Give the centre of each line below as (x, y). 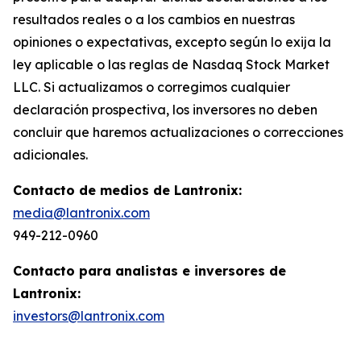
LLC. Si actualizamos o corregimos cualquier (151, 87)
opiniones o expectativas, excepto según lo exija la (172, 41)
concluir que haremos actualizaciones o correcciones (178, 132)
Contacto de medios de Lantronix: (127, 190)
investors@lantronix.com (89, 315)
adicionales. (50, 154)
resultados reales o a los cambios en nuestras (154, 19)
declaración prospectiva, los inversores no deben (165, 109)
